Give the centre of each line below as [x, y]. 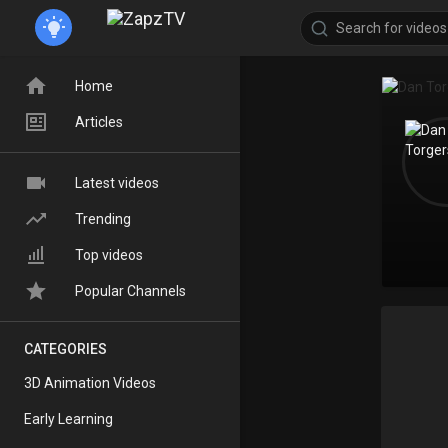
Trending [103, 219]
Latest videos [117, 183]
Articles [99, 122]
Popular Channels [130, 291]
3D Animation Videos [90, 383]
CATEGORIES [66, 349]
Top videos [109, 255]
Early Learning [68, 419]
